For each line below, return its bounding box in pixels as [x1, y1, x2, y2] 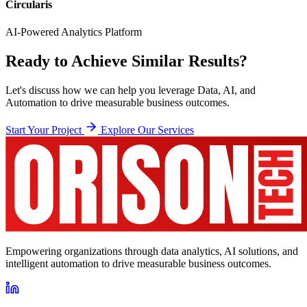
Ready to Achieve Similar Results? [5, 51, 247, 70]
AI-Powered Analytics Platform [5, 25, 142, 38]
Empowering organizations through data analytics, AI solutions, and [5, 245, 298, 257]
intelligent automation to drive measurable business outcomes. [5, 257, 271, 269]
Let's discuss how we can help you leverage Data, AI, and [5, 84, 256, 96]
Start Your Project [5, 123, 84, 136]
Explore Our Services [101, 123, 194, 136]
